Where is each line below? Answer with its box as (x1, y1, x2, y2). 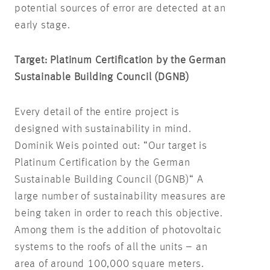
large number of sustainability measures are (14, 191, 226, 202)
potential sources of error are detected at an (14, 3, 226, 14)
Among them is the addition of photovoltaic (14, 225, 222, 236)
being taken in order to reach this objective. (14, 208, 223, 219)
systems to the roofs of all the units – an (14, 242, 208, 253)
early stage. (14, 20, 74, 31)
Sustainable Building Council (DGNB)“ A (14, 174, 204, 185)
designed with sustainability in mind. (14, 124, 192, 134)
